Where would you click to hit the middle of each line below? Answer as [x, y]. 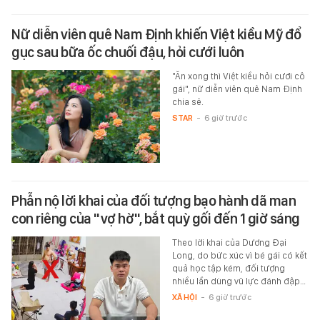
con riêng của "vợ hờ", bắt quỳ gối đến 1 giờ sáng [156, 218]
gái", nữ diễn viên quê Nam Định [237, 89]
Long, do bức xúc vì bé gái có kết [239, 255]
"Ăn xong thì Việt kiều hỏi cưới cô [238, 76]
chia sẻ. [187, 101]
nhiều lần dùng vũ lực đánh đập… [239, 281]
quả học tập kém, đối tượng [228, 268]
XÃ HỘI [184, 297]
